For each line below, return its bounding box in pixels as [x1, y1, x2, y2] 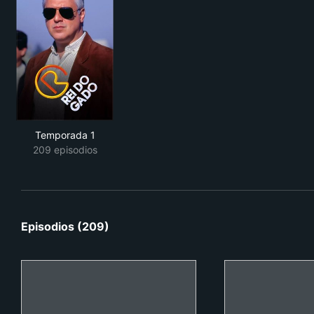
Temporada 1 [34, 129, 95, 141]
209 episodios [32, 144, 97, 156]
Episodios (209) [21, 219, 109, 233]
